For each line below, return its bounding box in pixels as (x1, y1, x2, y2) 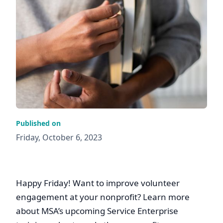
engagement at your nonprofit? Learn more (16, 191, 190, 203)
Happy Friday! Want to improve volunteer (16, 177, 180, 189)
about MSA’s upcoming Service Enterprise (16, 205, 178, 217)
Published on (16, 118, 61, 128)
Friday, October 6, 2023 (16, 132, 102, 143)
